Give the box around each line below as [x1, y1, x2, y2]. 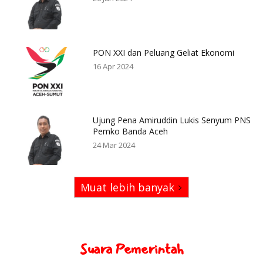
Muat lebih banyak [80, 180, 174, 195]
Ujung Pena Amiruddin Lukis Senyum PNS [93, 114, 251, 126]
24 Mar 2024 [93, 140, 136, 151]
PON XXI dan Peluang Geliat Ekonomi [93, 46, 235, 58]
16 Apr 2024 [93, 60, 134, 72]
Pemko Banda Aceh [93, 126, 168, 137]
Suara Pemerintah [80, 238, 183, 261]
